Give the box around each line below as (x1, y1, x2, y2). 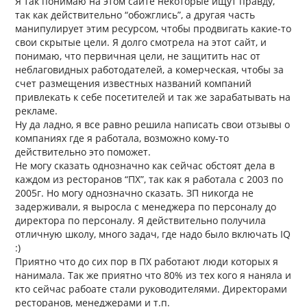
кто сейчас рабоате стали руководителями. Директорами (15, 282, 288, 296)
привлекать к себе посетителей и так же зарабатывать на (15, 90, 291, 104)
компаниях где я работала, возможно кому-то (15, 132, 230, 145)
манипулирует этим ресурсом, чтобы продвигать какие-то (15, 22, 292, 36)
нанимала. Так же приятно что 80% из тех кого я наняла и (15, 269, 292, 282)
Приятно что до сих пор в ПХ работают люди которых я (15, 255, 279, 269)
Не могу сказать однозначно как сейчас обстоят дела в (15, 159, 275, 173)
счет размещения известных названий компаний (15, 77, 252, 90)
